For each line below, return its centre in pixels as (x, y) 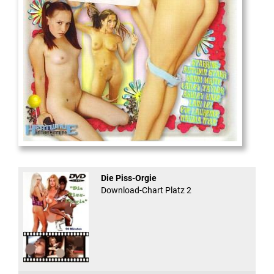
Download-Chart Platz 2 (146, 191)
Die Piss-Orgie (128, 178)
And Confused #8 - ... (58, 153)
